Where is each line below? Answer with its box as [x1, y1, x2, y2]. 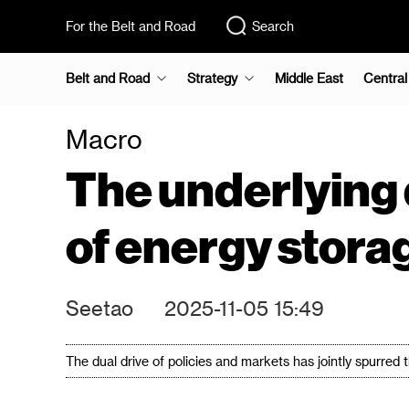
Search [252, 18, 294, 34]
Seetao [66, 296, 133, 320]
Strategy [187, 70, 237, 86]
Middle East [275, 70, 343, 86]
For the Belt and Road [66, 18, 195, 34]
